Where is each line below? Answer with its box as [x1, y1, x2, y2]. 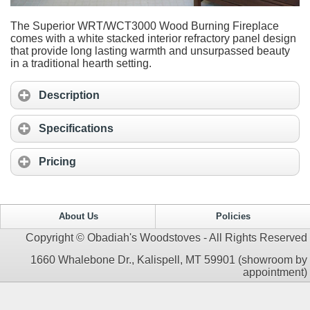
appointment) [243, 266, 307, 278]
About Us [58, 211, 98, 221]
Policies [215, 211, 250, 221]
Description [39, 89, 100, 102]
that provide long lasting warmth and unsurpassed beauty [10, 45, 290, 57]
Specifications [39, 122, 113, 135]
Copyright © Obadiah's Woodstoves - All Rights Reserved [26, 231, 307, 244]
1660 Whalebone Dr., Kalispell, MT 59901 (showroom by [30, 253, 307, 266]
